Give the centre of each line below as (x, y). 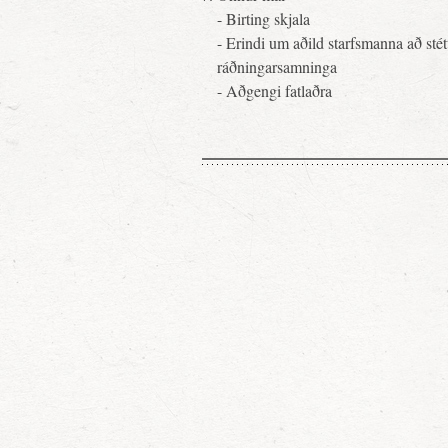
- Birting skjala (263, 18)
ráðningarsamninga (277, 66)
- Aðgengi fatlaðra (274, 90)
